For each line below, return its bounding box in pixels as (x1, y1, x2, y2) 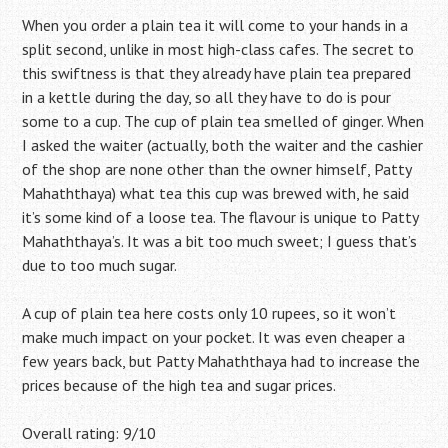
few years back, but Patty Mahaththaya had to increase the (22, 351, 421, 371)
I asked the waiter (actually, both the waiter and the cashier (22, 135, 424, 155)
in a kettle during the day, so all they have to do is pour (22, 87, 392, 107)
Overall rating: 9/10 (22, 423, 157, 443)
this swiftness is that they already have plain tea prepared (22, 63, 412, 83)
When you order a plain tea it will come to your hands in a (22, 15, 409, 35)
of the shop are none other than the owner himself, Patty (22, 159, 412, 179)
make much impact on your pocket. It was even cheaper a (22, 327, 406, 347)
